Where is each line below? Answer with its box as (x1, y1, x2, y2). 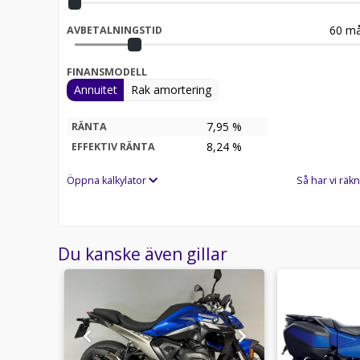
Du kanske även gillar (58, 242, 227, 265)
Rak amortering (131, 81, 211, 97)
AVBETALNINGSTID (67, 22, 162, 37)
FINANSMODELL (67, 64, 147, 79)
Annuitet (74, 81, 117, 97)
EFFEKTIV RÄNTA (72, 139, 155, 153)
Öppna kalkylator (67, 173, 149, 187)
